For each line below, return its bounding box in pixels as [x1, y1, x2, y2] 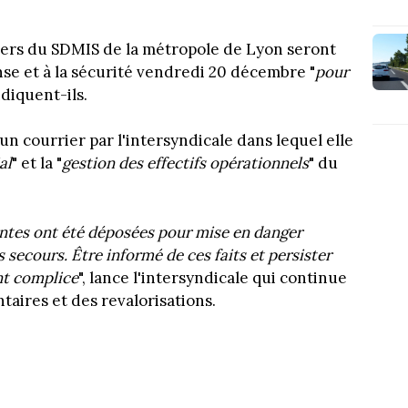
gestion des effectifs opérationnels [62, 153, 309, 174]
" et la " [12, 153, 62, 174]
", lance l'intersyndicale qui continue [78, 267, 347, 288]
